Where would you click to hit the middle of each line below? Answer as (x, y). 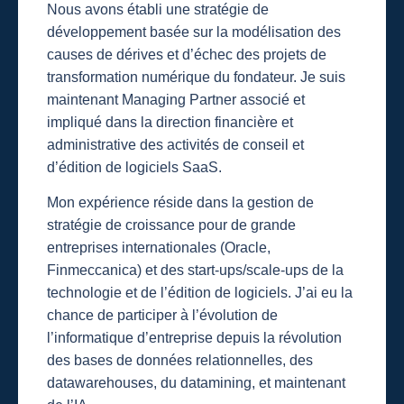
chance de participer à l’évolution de (162, 314)
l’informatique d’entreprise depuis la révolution (194, 337)
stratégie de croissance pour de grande (171, 224)
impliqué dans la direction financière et (170, 121)
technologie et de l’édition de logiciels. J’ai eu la (200, 292)
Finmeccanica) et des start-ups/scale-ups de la (195, 269)
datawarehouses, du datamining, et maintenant (196, 382)
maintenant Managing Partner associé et (176, 99)
